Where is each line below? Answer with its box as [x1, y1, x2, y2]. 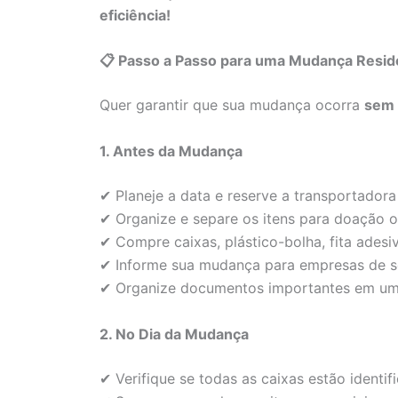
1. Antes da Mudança [99, 142, 243, 161]
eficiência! [99, 5, 171, 24]
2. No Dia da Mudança [99, 324, 249, 343]
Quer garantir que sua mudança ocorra [99, 96, 364, 115]
